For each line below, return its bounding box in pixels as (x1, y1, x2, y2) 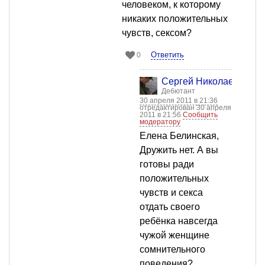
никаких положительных (122, 14, 228, 24)
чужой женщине (140, 230, 209, 241)
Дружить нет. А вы (140, 145, 218, 156)
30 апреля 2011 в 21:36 (140, 96, 218, 105)
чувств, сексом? (122, 28, 192, 38)
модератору (140, 118, 180, 127)
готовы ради (140, 159, 194, 170)
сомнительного (140, 244, 205, 255)
